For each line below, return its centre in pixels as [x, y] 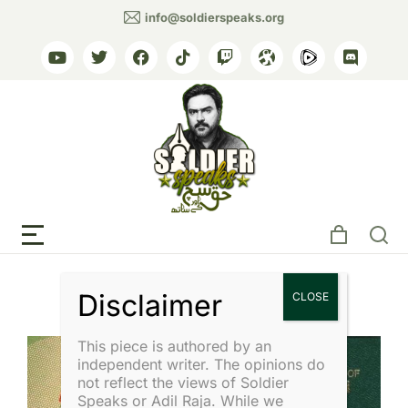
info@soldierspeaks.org [214, 17]
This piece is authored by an [175, 346]
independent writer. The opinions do [202, 364]
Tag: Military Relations [204, 199]
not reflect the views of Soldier [184, 382]
